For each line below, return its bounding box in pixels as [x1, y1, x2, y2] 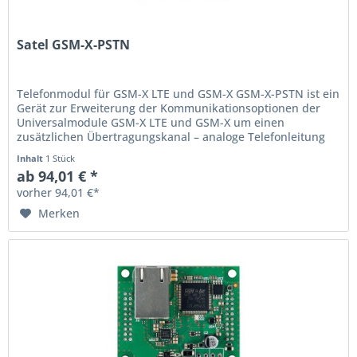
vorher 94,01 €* [17, 185, 100, 201]
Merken [38, 206, 80, 222]
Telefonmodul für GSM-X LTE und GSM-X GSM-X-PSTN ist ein [17, 86, 340, 102]
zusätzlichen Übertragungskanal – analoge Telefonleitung [17, 129, 326, 145]
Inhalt [17, 152, 46, 165]
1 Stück [45, 152, 76, 165]
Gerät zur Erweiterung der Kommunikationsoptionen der [17, 100, 321, 116]
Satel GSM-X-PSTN [17, 36, 131, 54]
